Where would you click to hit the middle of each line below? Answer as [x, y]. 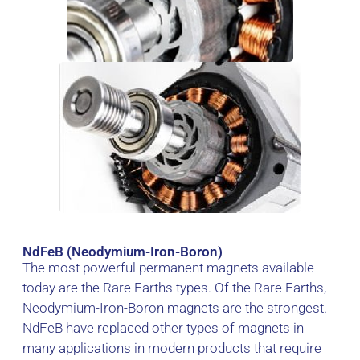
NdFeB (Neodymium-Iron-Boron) [123, 252]
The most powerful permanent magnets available [168, 268]
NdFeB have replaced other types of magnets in [163, 328]
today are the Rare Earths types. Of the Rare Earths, [174, 288]
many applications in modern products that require [172, 348]
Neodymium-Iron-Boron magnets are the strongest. [175, 308]
